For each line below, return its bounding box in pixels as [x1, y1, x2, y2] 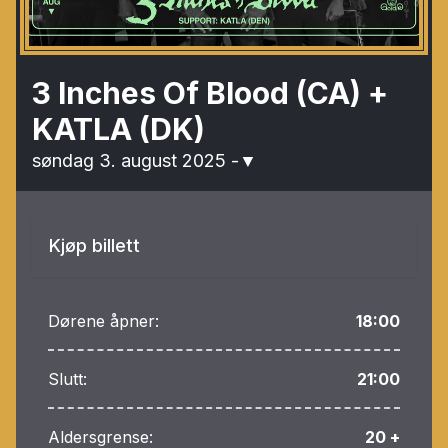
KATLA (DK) [32, 111, 205, 148]
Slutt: [48, 369, 87, 390]
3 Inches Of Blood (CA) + [32, 75, 388, 112]
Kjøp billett [49, 235, 140, 257]
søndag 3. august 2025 [32, 150, 231, 172]
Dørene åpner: [48, 311, 159, 332]
